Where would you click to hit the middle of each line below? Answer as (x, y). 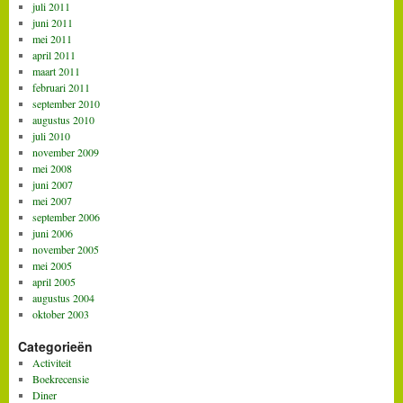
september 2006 (66, 216)
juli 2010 (51, 135)
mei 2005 (52, 265)
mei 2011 (52, 38)
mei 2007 (52, 200)
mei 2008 (52, 168)
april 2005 (54, 281)
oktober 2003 (60, 313)
